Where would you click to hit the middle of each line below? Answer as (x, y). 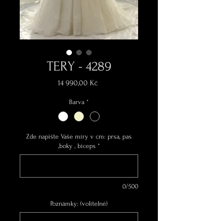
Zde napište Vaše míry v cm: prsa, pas (79, 137)
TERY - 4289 (79, 67)
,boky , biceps (77, 146)
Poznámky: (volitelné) (79, 204)
